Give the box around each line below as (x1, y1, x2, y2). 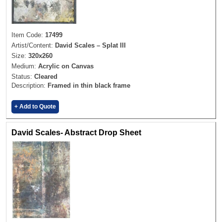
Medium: (11, 62, 38, 70)
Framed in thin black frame (48, 82, 130, 90)
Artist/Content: (11, 42, 55, 50)
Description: (11, 82, 48, 90)
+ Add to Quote (14, 103, 56, 111)
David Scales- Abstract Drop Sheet (11, 128, 141, 137)
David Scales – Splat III (55, 42, 126, 50)
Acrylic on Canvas (38, 62, 94, 70)
